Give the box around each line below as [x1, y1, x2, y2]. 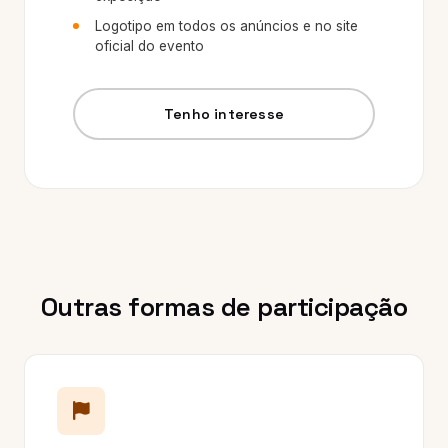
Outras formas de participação [40, 290, 408, 324]
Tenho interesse [164, 104, 284, 123]
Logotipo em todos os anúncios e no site [95, 18, 358, 34]
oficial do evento [95, 38, 204, 54]
